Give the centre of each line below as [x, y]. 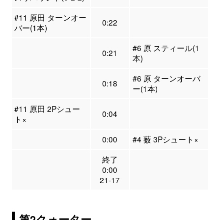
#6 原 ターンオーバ [166, 78]
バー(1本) [30, 28]
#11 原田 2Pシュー [47, 109]
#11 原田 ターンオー [50, 17]
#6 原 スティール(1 [166, 48]
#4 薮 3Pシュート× [165, 139]
